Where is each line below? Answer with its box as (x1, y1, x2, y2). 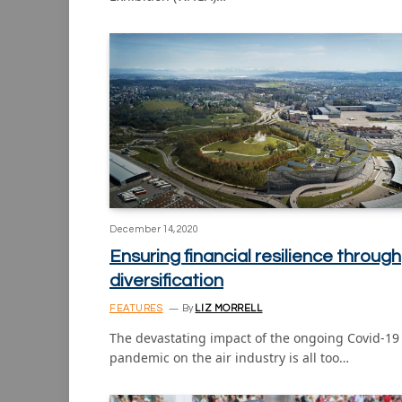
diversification (109, 272, 223, 291)
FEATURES (109, 303, 163, 314)
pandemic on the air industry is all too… (109, 349, 349, 367)
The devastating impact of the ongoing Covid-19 (109, 329, 399, 347)
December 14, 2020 (109, 224, 198, 235)
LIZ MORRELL (195, 303, 263, 314)
